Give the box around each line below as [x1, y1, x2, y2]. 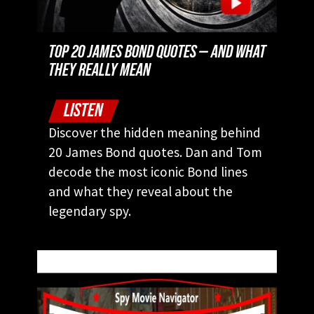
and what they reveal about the [48, 182, 233, 200]
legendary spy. [48, 202, 131, 219]
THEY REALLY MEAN [48, 62, 153, 80]
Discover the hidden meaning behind [48, 123, 261, 141]
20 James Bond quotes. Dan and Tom [48, 143, 262, 161]
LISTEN [64, 100, 104, 120]
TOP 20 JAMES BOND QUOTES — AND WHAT [48, 43, 266, 62]
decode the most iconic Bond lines [48, 163, 247, 180]
